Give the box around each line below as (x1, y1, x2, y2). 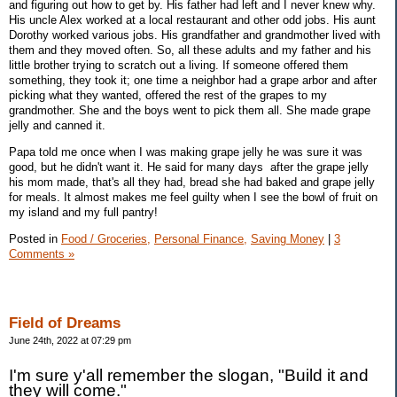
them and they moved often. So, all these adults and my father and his (9, 43, 371, 57)
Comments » (9, 246, 74, 261)
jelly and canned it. (9, 118, 109, 132)
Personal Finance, (154, 231, 247, 245)
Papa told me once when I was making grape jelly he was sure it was (9, 144, 362, 159)
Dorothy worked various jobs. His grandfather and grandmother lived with (9, 27, 380, 42)
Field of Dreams (9, 315, 121, 332)
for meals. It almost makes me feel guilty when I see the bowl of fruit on (9, 190, 378, 204)
